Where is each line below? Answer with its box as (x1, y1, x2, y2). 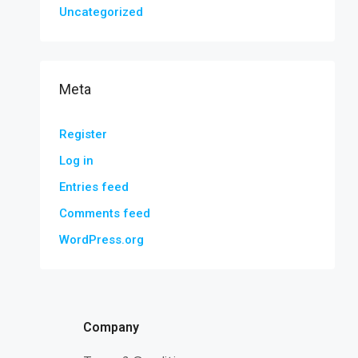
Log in (59, 153, 93, 168)
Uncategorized (59, 5, 143, 19)
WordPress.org (59, 233, 144, 247)
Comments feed (59, 206, 150, 221)
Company (82, 320, 139, 335)
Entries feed (59, 180, 129, 194)
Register (59, 127, 107, 141)
